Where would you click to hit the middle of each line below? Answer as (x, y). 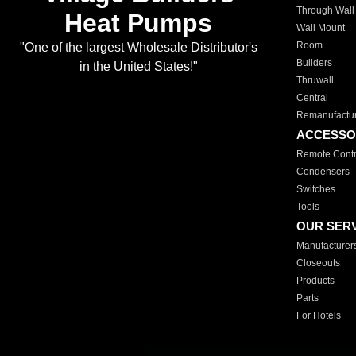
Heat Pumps (138, 23)
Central (313, 98)
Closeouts (319, 263)
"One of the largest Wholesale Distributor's (138, 48)
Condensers (323, 172)
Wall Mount (321, 28)
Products (316, 281)
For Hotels (319, 315)
